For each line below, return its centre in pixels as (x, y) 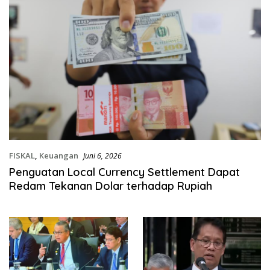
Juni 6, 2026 (102, 156)
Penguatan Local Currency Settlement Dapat (124, 172)
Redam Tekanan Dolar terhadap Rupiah (111, 186)
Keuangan (59, 156)
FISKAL (22, 156)
